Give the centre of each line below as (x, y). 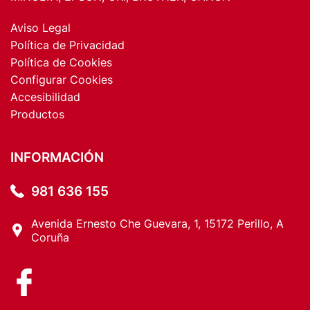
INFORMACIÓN (57, 157)
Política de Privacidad (67, 45)
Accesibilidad (45, 97)
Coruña (50, 238)
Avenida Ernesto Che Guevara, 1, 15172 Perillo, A (157, 224)
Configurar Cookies (62, 80)
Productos (37, 115)
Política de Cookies (61, 63)
